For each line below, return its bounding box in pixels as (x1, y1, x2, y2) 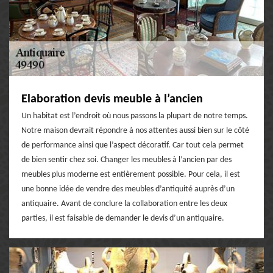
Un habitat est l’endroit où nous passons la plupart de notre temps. (21, 111, 248, 121)
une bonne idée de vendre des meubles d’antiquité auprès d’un (21, 184, 235, 194)
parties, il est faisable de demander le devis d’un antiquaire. (21, 213, 224, 223)
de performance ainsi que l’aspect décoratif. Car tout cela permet (21, 140, 244, 150)
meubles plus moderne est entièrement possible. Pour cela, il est (21, 169, 240, 179)
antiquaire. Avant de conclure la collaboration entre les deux (21, 199, 227, 208)
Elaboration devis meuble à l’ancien (21, 93, 203, 105)
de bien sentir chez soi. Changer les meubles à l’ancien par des (21, 155, 232, 165)
